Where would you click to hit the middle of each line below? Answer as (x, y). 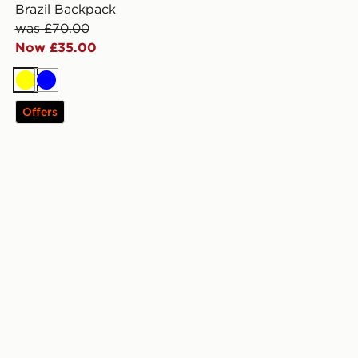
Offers (40, 112)
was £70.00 (52, 28)
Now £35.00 (56, 48)
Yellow (44, 88)
